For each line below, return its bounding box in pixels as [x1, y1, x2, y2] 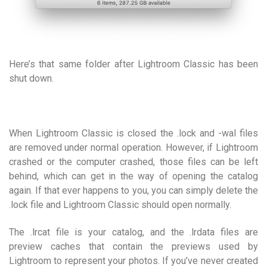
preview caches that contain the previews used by [9, 240, 258, 252]
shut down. [9, 72, 54, 84]
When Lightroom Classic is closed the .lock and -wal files [9, 127, 258, 139]
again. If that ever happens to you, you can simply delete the [9, 184, 258, 196]
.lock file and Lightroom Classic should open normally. [9, 198, 231, 210]
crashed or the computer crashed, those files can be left [9, 156, 258, 167]
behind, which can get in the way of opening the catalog [9, 170, 258, 182]
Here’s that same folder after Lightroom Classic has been [9, 58, 258, 70]
